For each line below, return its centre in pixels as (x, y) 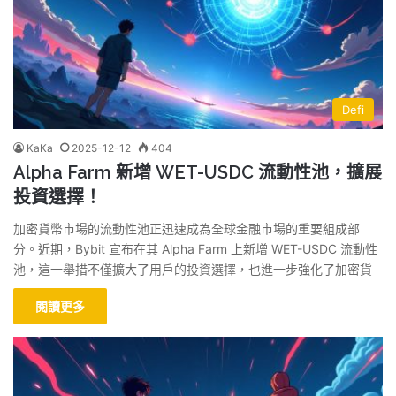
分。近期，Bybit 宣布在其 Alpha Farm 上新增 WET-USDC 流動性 (195, 249)
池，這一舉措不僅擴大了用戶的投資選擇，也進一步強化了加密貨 (193, 270)
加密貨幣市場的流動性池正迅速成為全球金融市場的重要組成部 (187, 229)
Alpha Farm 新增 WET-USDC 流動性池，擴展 (198, 173)
